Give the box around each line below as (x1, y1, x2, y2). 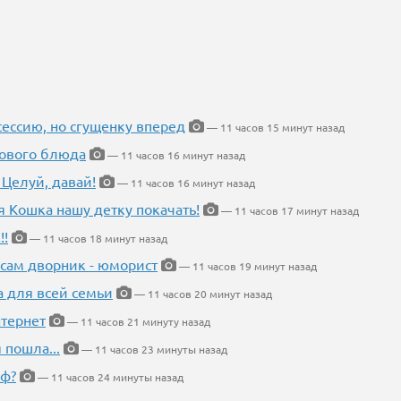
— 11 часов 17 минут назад (218, 203, 359, 218)
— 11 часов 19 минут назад (176, 259, 317, 274)
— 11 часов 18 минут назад (27, 231, 167, 246)
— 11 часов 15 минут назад (204, 120, 345, 135)
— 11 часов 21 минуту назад (64, 314, 210, 329)
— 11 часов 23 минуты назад (79, 342, 227, 357)
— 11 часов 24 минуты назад (35, 370, 183, 385)
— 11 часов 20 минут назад (132, 286, 272, 302)
